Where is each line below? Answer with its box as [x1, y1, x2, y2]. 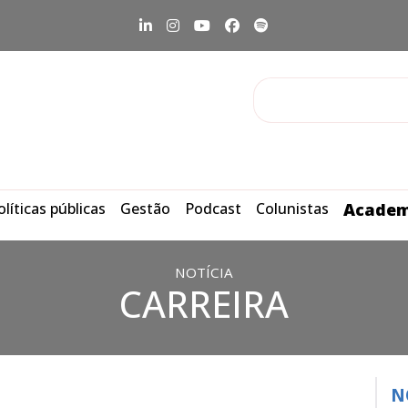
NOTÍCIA [175, 263, 233, 281]
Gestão [120, 199, 170, 219]
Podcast [185, 199, 241, 219]
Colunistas [256, 199, 329, 219]
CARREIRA [119, 279, 289, 329]
